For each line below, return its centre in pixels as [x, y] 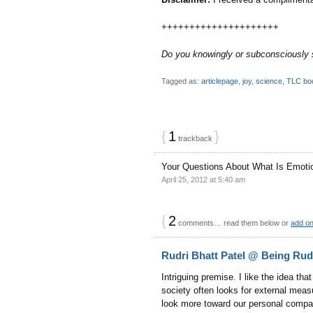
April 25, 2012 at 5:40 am [203, 179]
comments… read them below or [233, 223]
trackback [195, 138]
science [269, 81]
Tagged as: [181, 81]
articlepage [220, 81]
